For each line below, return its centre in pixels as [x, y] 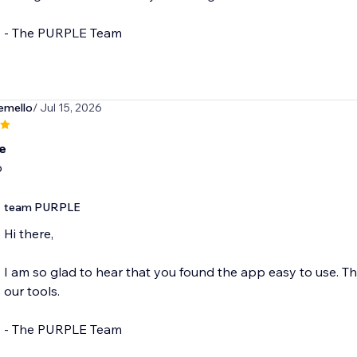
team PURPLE [42, 208]
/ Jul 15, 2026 [67, 108]
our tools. [31, 291]
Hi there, [28, 234]
